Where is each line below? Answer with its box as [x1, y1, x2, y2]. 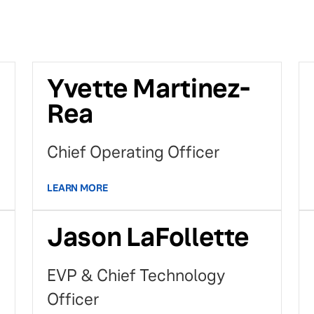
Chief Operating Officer [47, 142, 219, 163]
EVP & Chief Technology [47, 266, 225, 286]
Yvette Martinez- [47, 72, 252, 105]
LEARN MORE [47, 182, 108, 194]
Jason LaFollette [47, 221, 250, 254]
